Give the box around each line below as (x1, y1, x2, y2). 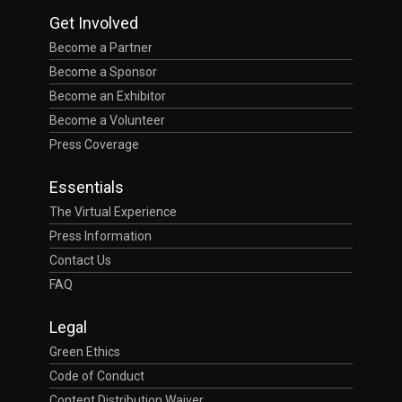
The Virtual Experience (49, 204, 177, 219)
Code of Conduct (49, 368, 144, 383)
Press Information (49, 228, 152, 243)
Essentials (49, 177, 124, 197)
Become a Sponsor (49, 64, 157, 79)
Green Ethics (49, 344, 120, 359)
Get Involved (49, 13, 138, 32)
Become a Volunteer (49, 112, 165, 127)
